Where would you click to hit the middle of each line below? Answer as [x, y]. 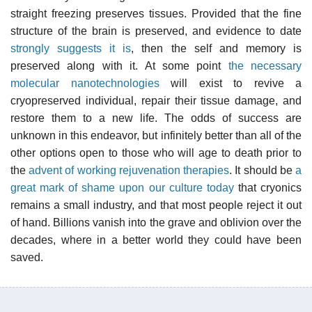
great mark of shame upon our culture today [122, 187]
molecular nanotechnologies [85, 83]
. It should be [263, 170]
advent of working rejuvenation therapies [129, 170]
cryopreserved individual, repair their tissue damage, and [156, 100]
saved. [27, 257]
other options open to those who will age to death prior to [156, 153]
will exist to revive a [230, 83]
